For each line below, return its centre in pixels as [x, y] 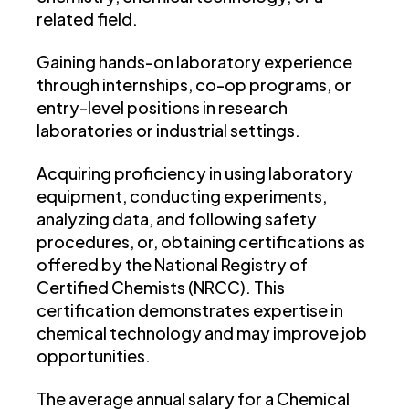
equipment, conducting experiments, [182, 196]
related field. [87, 19]
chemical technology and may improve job [202, 333]
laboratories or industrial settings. [168, 131]
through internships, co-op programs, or [194, 85]
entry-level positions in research [162, 108]
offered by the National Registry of [172, 265]
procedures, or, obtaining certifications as [201, 242]
